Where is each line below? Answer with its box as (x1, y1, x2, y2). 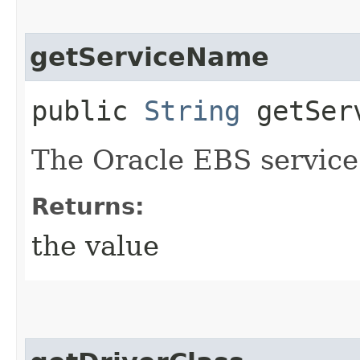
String (144, 94, 240, 127)
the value (31, 229, 159, 262)
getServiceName (30, 42, 269, 72)
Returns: (31, 192, 145, 220)
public (31, 94, 144, 127)
